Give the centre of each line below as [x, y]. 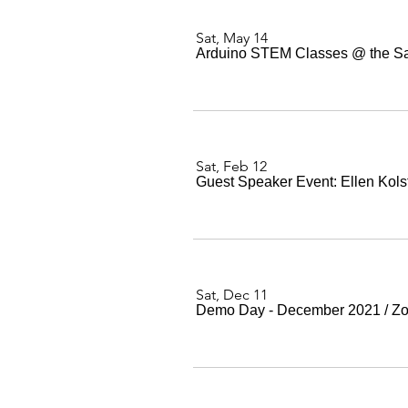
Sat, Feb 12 [231, 166]
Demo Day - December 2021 [288, 310]
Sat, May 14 [232, 38]
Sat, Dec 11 [232, 295]
